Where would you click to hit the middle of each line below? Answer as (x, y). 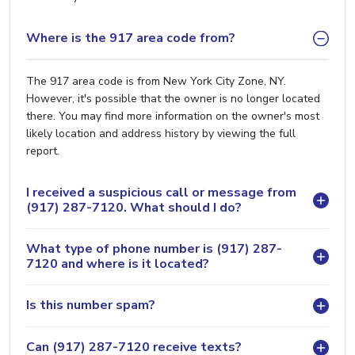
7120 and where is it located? (118, 263)
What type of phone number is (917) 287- (154, 248)
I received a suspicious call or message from (161, 192)
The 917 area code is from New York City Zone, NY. (156, 81)
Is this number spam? (91, 305)
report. (43, 151)
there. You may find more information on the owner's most (173, 116)
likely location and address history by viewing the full (161, 133)
